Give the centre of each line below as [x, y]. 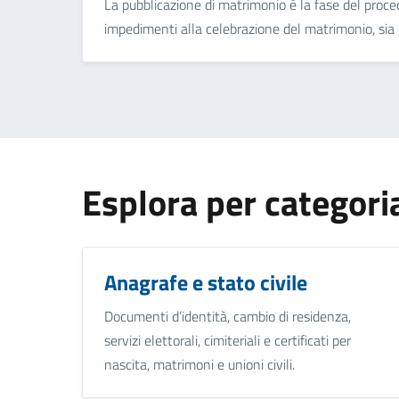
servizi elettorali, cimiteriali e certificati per [228, 340]
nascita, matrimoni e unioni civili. [199, 364]
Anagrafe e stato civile [206, 282]
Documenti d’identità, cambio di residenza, [228, 316]
